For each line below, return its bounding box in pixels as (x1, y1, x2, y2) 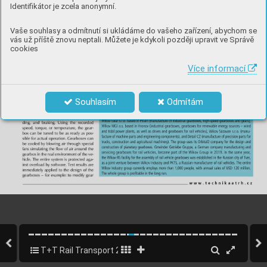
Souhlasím (72, 97, 116, 107)
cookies (10, 44, 38, 53)
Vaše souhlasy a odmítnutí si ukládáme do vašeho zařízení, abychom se (10, 26, 257, 35)
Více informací (188, 63, 248, 74)
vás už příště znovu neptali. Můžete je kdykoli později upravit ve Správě (10, 35, 254, 44)
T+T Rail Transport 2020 (38, 246, 135, 255)
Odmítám (164, 97, 204, 107)
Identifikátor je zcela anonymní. (10, 1, 116, 11)
